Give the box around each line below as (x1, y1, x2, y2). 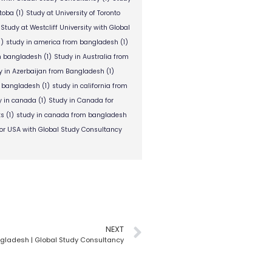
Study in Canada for (48, 96, 114, 105)
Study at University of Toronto (25, 8, 120, 18)
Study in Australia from (53, 52, 129, 61)
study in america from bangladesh (5, 38, 118, 47)
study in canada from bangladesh (16, 110, 127, 120)
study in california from (52, 81, 127, 90)
